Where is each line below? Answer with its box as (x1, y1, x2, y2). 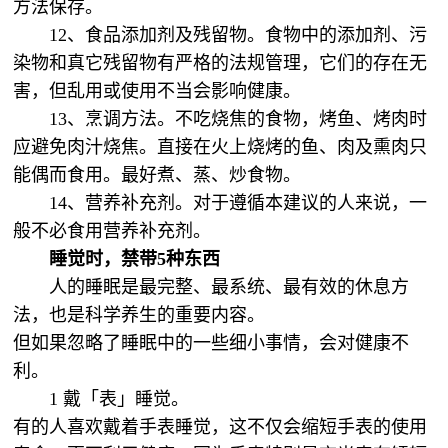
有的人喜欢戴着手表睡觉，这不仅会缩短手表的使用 (13, 417, 428, 437)
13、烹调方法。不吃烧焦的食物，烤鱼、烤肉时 (49, 109, 428, 129)
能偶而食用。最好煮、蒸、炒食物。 (13, 165, 307, 185)
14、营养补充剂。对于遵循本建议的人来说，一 (49, 193, 428, 213)
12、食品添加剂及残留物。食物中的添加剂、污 (49, 25, 428, 45)
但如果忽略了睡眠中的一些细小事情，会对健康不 (13, 333, 410, 353)
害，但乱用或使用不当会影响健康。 (13, 81, 307, 101)
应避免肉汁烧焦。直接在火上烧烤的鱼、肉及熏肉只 (13, 137, 428, 157)
